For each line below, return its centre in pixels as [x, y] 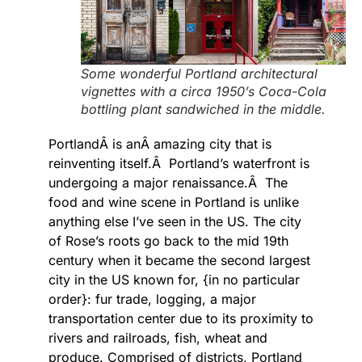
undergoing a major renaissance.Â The [168, 183]
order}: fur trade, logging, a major [152, 299]
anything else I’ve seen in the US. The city [175, 222]
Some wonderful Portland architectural [199, 74]
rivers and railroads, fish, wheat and [158, 338]
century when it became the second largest [179, 261]
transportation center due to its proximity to [181, 319]
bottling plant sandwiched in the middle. [203, 109]
